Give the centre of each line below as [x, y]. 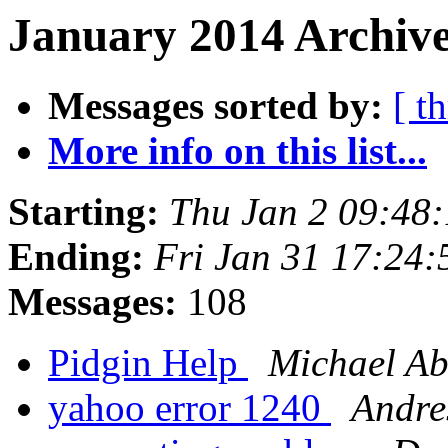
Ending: [76, 257]
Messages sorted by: [215, 106]
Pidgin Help [148, 363]
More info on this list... [237, 151]
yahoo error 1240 [189, 408]
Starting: [83, 212]
